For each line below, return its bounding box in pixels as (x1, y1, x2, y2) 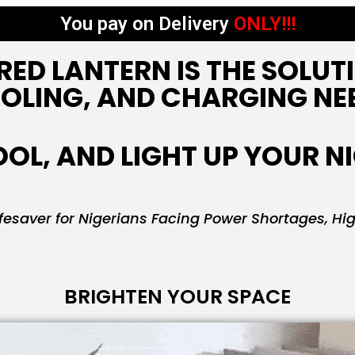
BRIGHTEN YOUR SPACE (64, 283, 291, 311)
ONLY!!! (233, 13, 296, 35)
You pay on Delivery (59, 13, 234, 35)
